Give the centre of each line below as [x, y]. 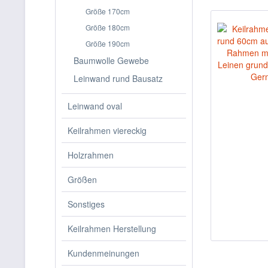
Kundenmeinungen [103, 253]
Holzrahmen [91, 155]
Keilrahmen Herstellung [112, 229]
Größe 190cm [108, 43]
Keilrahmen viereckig [107, 130]
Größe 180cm [108, 27]
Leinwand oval [95, 106]
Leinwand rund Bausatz [118, 78]
